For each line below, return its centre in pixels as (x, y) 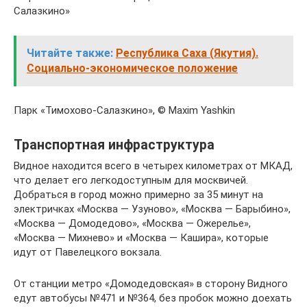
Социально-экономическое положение (132, 68)
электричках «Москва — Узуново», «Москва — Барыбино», (152, 209)
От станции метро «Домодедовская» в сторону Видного (151, 284)
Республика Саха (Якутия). (187, 53)
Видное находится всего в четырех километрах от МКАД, (153, 166)
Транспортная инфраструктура (114, 145)
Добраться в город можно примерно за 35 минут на (138, 195)
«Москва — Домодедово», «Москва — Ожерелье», (132, 223)
